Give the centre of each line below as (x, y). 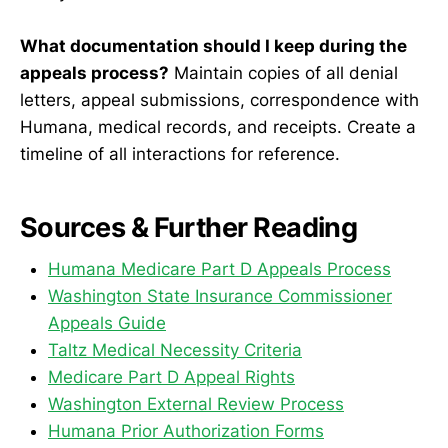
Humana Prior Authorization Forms (186, 431)
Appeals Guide (107, 323)
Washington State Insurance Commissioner (220, 296)
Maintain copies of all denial (283, 73)
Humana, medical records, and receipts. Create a (218, 127)
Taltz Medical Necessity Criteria (175, 350)
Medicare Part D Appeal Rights (171, 377)
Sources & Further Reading (189, 227)
